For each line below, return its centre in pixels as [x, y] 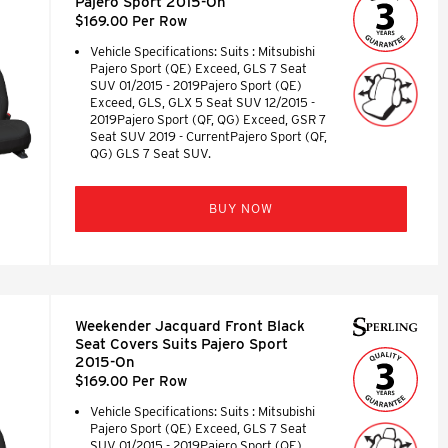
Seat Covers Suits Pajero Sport [182, 343]
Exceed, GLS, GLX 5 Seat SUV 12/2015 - [203, 102]
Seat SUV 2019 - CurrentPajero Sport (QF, [209, 136]
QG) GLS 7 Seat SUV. [151, 153]
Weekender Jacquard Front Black [190, 325]
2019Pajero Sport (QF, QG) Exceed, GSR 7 [208, 119]
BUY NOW [241, 208]
